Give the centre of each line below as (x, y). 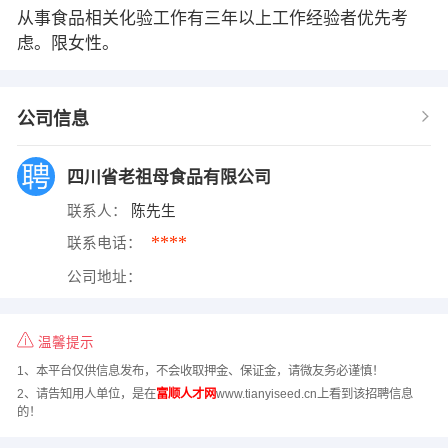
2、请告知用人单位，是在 (86, 393)
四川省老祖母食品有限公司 (171, 177)
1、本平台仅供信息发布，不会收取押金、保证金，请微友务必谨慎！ (200, 371)
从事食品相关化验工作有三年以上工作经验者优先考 (212, 18)
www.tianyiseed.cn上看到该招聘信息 (314, 393)
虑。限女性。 (67, 43)
